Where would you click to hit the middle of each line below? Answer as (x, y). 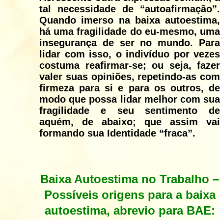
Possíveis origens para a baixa (130, 195)
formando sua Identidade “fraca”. (117, 133)
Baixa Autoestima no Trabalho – (130, 179)
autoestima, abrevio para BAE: (130, 211)
